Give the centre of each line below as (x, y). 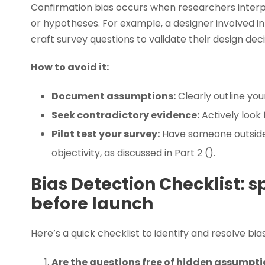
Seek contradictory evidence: (125, 115)
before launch (92, 203)
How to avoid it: (70, 67)
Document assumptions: (114, 96)
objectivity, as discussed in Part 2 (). (133, 153)
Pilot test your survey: (106, 134)
